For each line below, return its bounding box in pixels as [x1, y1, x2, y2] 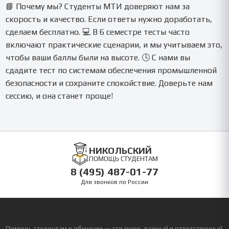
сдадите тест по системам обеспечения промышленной [6, 65, 217, 75]
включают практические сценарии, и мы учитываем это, [6, 39, 223, 50]
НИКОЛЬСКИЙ [89, 145, 152, 156]
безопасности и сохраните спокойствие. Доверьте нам [6, 78, 213, 88]
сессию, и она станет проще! [6, 90, 113, 101]
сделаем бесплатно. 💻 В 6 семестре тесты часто [6, 27, 190, 37]
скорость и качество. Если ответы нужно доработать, [6, 14, 213, 24]
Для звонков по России [81, 178, 148, 186]
